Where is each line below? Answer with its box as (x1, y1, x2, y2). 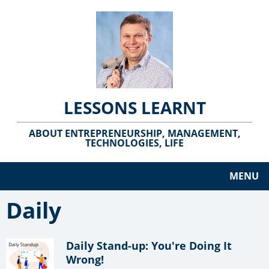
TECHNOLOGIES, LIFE (85, 136, 184, 150)
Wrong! (66, 251, 104, 267)
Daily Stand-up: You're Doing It (66, 237, 232, 253)
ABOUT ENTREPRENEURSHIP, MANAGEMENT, (28, 126, 241, 140)
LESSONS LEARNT (63, 96, 206, 119)
